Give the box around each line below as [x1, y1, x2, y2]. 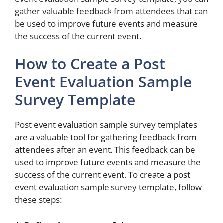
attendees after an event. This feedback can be [15, 144, 195, 155]
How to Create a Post [15, 53, 165, 74]
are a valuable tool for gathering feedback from [15, 131, 197, 143]
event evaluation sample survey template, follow [15, 181, 202, 193]
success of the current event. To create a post [15, 169, 190, 180]
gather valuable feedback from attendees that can [15, 5, 208, 17]
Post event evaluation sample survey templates [15, 119, 197, 130]
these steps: [15, 194, 62, 205]
